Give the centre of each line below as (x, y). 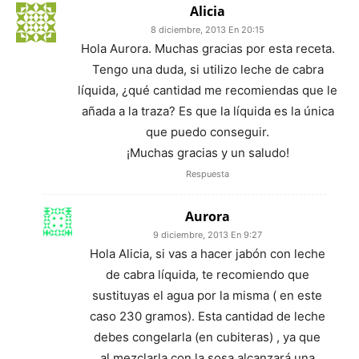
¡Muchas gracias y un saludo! (208, 152)
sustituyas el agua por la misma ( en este (207, 295)
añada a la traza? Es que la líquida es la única (208, 111)
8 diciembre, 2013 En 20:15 (208, 29)
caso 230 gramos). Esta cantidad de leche (207, 316)
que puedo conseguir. (208, 131)
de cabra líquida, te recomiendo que (207, 274)
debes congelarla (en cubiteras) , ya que (207, 337)
